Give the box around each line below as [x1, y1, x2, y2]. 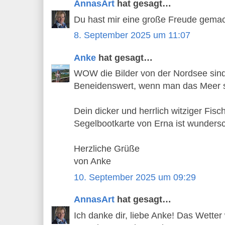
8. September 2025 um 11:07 [74, 30, 190, 41]
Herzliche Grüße [74, 144, 140, 154]
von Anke [74, 156, 111, 167]
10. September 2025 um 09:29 [74, 172, 196, 182]
